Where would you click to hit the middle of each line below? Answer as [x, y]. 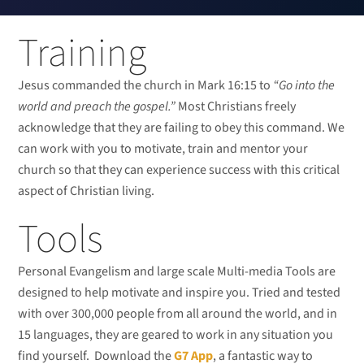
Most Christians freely [236, 107]
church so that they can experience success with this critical [179, 170]
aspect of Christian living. [87, 191]
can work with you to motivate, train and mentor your [163, 149]
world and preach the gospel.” [97, 107]
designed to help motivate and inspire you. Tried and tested [180, 293]
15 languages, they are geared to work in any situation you [176, 335]
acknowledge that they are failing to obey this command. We [182, 128]
